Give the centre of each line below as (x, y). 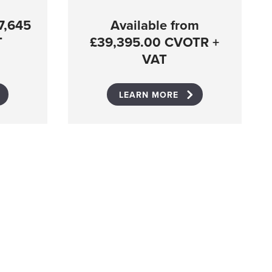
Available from (155, 25)
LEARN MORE (148, 95)
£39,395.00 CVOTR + (155, 42)
